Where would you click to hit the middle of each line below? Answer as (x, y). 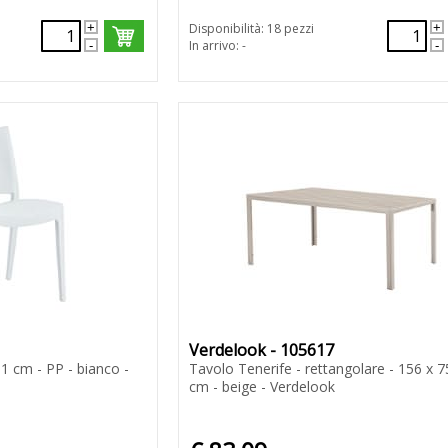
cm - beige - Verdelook (261, 387)
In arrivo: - (217, 46)
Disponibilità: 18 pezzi (251, 29)
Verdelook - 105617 (261, 350)
